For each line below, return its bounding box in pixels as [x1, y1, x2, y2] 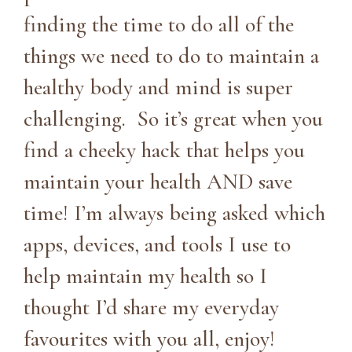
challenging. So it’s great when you [24, 104, 323, 132]
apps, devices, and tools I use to [24, 230, 291, 258]
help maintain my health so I [24, 262, 267, 289]
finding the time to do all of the [24, 10, 294, 38]
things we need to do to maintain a [24, 42, 319, 69]
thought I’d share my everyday [24, 293, 279, 321]
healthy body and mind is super [24, 73, 293, 101]
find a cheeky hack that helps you [24, 136, 305, 163]
